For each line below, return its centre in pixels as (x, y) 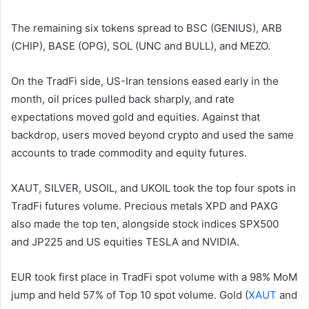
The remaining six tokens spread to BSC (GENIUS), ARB (147, 28)
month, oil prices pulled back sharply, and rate (123, 99)
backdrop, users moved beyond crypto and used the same (152, 134)
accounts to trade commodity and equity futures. (129, 152)
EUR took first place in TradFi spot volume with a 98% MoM (154, 277)
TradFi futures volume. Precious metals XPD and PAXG (144, 206)
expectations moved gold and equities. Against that (136, 117)
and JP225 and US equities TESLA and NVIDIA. (125, 241)
